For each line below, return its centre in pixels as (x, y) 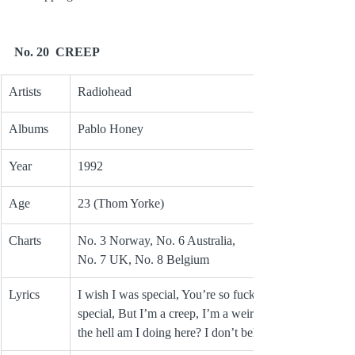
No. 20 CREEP (57, 52)
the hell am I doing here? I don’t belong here (189, 333)
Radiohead (105, 92)
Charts (25, 241)
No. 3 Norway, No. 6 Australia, (158, 241)
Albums (29, 129)
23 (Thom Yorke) (121, 204)
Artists (25, 92)
